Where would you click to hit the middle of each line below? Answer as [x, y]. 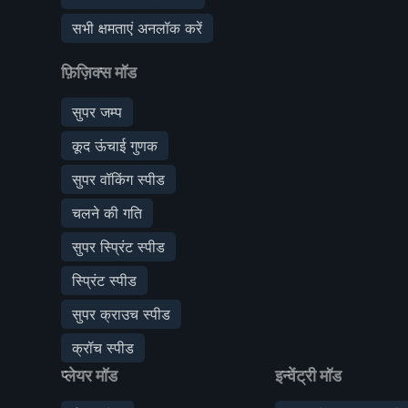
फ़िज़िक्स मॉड [99, 72]
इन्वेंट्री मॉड [309, 375]
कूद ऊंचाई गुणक [115, 145]
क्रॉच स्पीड [103, 347]
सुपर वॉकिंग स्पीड [118, 179]
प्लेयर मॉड [89, 375]
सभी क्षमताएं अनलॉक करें [137, 28]
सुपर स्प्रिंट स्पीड [118, 246]
